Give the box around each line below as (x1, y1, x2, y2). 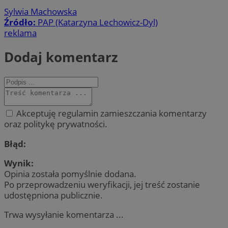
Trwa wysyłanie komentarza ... (4, 208, 124, 220)
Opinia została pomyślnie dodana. (4, 167, 136, 180)
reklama (4, 26, 37, 39)
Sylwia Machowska (4, 5, 77, 17)
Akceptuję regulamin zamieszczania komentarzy (14, 107, 207, 120)
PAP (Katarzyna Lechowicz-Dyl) (38, 16, 158, 28)
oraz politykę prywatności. (4, 118, 107, 130)
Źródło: (4, 16, 38, 28)
